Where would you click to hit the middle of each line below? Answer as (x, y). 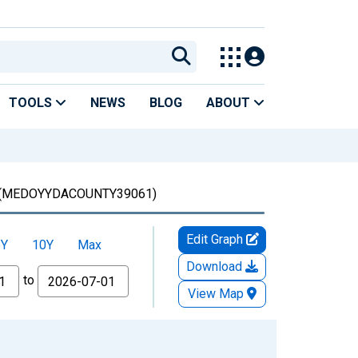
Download (216, 266)
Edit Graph (216, 239)
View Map (216, 293)
